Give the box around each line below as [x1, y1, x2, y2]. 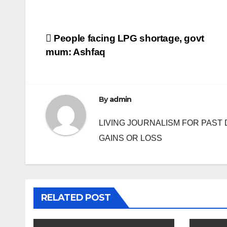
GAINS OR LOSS [99, 133, 162, 142]
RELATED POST [41, 192, 111, 203]
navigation [45, 53, 127, 73]
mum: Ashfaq [46, 47, 105, 58]
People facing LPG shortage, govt [51, 33, 204, 44]
